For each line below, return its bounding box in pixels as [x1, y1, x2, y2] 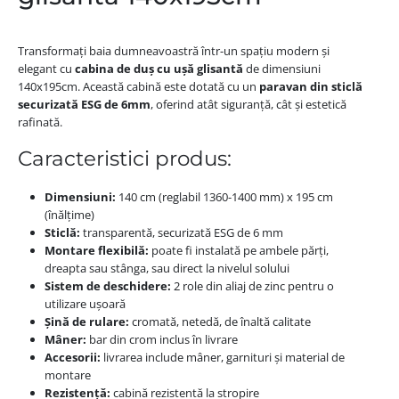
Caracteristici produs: [17, 146, 232, 172]
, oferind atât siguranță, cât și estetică [150, 95, 346, 112]
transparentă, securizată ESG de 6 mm [79, 224, 283, 241]
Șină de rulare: [44, 313, 129, 330]
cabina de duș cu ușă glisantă [74, 60, 243, 77]
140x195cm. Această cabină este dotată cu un [17, 77, 259, 94]
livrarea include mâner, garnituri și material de [100, 349, 345, 366]
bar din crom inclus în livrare [85, 331, 238, 348]
